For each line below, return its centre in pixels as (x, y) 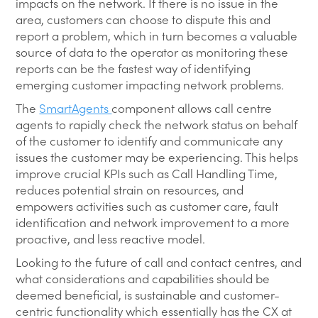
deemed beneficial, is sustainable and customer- (148, 294)
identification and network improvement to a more (153, 222)
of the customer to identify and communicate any (149, 140)
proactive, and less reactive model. (111, 238)
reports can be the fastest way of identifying (133, 68)
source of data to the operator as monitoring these (152, 51)
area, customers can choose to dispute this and (143, 19)
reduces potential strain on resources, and (130, 189)
